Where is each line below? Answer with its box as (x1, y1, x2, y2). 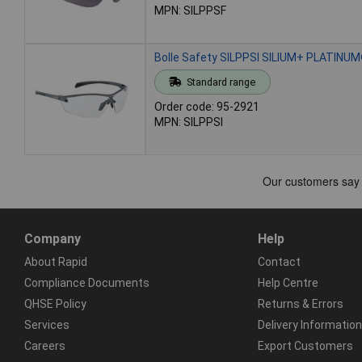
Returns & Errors (257, 297, 343, 311)
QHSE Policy (24, 297, 86, 311)
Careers (24, 339, 65, 353)
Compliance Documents (24, 276, 149, 289)
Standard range (186, 75, 255, 88)
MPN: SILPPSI (154, 115, 223, 128)
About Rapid (24, 255, 87, 268)
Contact (257, 255, 301, 268)
